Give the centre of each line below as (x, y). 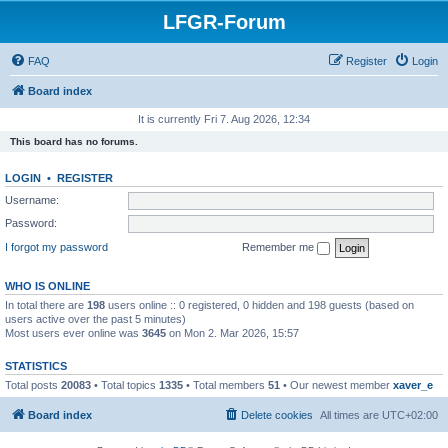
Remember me (279, 246)
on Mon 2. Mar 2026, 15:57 (232, 332)
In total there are (46, 304)
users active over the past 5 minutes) (95, 318)
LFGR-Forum (224, 22)
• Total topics (125, 384)
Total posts (33, 384)
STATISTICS (36, 365)
